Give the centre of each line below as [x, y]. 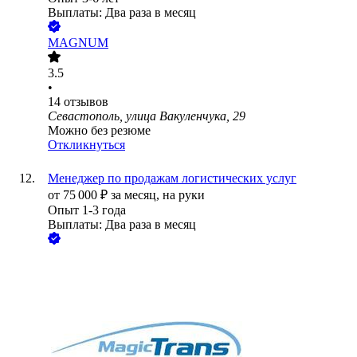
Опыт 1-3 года [87, 210]
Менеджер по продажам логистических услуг [172, 178]
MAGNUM [78, 43]
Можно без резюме [99, 131]
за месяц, [137, 195]
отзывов [86, 102]
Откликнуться [86, 145]
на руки [184, 195]
